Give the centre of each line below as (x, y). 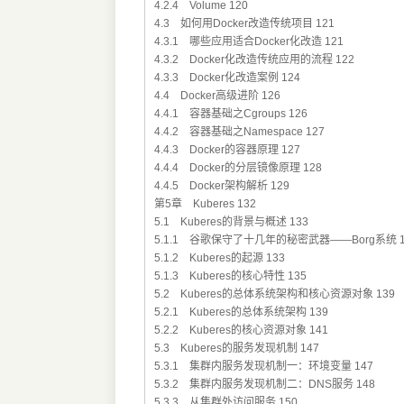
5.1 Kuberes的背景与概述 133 (231, 222)
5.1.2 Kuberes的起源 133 (219, 258)
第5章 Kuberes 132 (205, 204)
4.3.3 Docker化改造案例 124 (227, 78)
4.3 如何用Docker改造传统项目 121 (244, 24)
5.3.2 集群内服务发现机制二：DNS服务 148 (264, 385)
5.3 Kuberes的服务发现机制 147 (236, 349)
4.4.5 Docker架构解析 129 (221, 186)
